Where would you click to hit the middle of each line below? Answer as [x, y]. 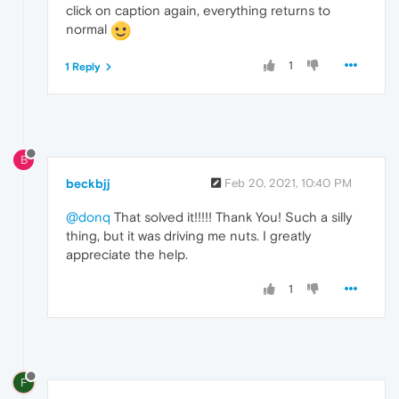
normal [88, 29]
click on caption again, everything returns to [198, 11]
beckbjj [88, 183]
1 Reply [83, 67]
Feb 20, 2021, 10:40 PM [288, 183]
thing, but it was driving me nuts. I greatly [188, 235]
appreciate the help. [127, 254]
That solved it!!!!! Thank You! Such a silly [231, 216]
